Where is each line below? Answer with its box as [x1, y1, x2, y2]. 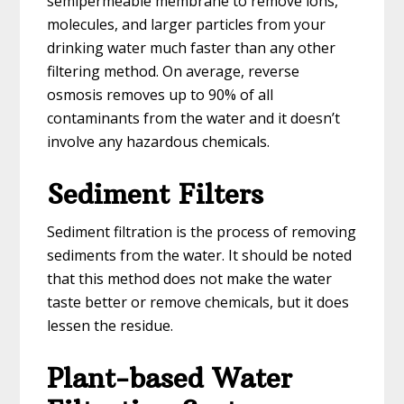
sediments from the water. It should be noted [47, 245, 353, 266]
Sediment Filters [47, 178, 264, 212]
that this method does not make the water [47, 269, 333, 289]
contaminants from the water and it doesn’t [47, 108, 341, 129]
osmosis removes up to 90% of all [47, 85, 274, 106]
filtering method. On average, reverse [47, 61, 300, 82]
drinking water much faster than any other [47, 38, 336, 59]
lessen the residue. [47, 316, 174, 336]
